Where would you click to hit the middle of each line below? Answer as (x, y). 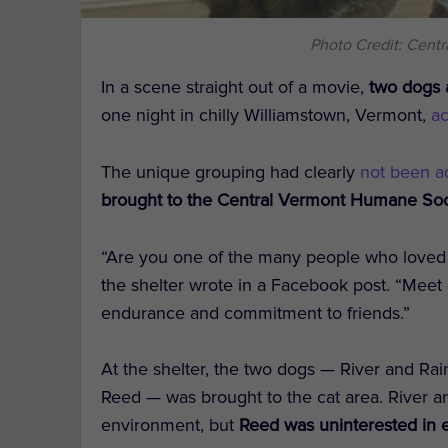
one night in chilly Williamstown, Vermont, (266, 115)
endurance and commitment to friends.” (256, 312)
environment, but (170, 425)
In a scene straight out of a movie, (235, 87)
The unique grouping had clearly (231, 171)
